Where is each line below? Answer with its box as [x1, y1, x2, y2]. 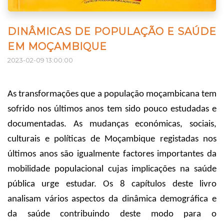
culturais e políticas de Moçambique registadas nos [7, 134, 216, 144]
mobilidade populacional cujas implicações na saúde [7, 164, 216, 174]
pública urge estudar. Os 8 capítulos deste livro [7, 179, 216, 189]
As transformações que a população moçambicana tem [7, 89, 216, 99]
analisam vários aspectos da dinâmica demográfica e [7, 194, 216, 204]
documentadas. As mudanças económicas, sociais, [7, 119, 216, 129]
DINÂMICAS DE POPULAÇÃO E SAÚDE [7, 25, 216, 37]
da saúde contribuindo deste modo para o [7, 209, 216, 219]
